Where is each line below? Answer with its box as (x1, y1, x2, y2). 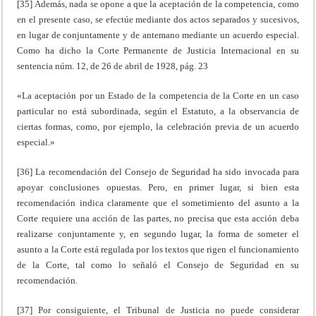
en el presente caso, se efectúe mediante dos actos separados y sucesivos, (17, 13, 299, 25)
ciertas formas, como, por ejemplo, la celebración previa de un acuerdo (17, 121, 299, 132)
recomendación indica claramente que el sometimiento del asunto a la (17, 197, 299, 208)
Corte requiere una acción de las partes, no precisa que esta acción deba (17, 212, 299, 224)
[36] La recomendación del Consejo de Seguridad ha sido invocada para (17, 166, 299, 177)
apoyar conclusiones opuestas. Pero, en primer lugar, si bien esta (17, 181, 299, 193)
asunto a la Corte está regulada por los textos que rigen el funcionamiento (17, 243, 299, 255)
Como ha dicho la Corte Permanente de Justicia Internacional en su (17, 44, 299, 56)
